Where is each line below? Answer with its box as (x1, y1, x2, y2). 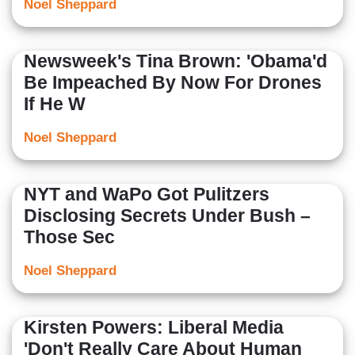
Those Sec (24, 227, 115, 248)
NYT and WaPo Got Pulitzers (24, 184, 269, 205)
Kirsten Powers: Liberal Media (24, 317, 284, 338)
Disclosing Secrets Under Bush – (24, 205, 311, 227)
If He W (24, 94, 86, 115)
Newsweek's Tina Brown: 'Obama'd (24, 51, 327, 72)
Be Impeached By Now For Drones (24, 72, 322, 94)
